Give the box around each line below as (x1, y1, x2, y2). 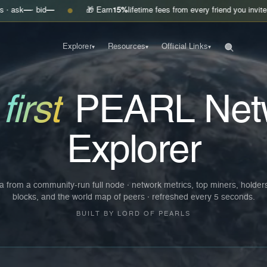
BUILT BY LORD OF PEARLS (76, 210, 191, 217)
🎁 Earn (39, 7, 66, 14)
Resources (107, 43, 145, 51)
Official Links (162, 43, 208, 51)
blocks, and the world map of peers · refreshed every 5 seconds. (12, 193, 255, 201)
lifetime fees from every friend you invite (80, 7, 220, 14)
